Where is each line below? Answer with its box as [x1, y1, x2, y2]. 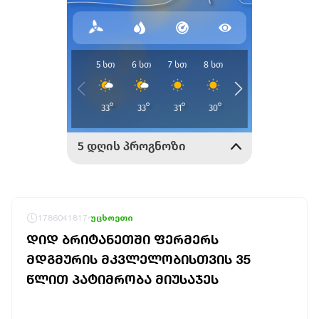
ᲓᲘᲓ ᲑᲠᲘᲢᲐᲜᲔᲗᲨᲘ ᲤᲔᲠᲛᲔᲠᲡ [26, 231, 219, 247]
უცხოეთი [90, 212, 133, 223]
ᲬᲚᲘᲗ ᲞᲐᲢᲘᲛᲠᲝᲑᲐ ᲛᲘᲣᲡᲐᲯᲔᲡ [26, 271, 219, 287]
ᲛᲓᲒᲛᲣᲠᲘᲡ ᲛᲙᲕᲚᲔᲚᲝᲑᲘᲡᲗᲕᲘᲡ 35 [26, 251, 250, 267]
